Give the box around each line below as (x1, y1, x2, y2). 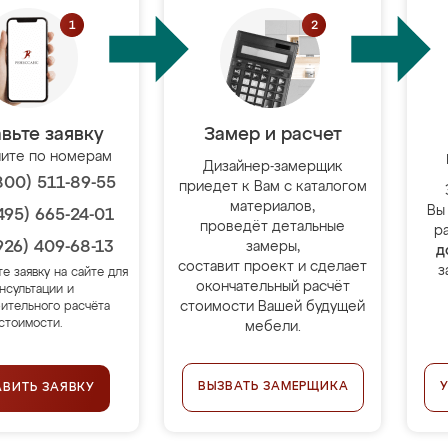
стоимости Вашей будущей (180, 300, 366, 314)
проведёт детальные (200, 220, 346, 234)
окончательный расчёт (195, 280, 350, 294)
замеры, (245, 240, 300, 254)
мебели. (244, 320, 301, 334)
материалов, (230, 200, 316, 214)
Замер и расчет (203, 126, 342, 144)
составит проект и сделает (178, 260, 368, 274)
